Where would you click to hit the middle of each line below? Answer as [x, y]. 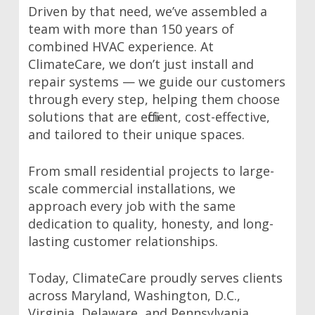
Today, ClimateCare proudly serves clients [156, 278]
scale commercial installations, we [132, 189]
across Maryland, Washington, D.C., [135, 296]
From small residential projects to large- [152, 171]
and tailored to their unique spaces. [137, 135]
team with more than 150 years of [131, 29]
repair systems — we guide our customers [157, 82]
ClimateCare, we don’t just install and [141, 64]
